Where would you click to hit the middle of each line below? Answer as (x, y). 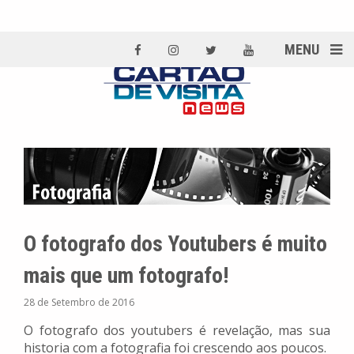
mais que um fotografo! (126, 276)
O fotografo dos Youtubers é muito (175, 244)
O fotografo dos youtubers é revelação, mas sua (177, 331)
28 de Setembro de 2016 (79, 303)
